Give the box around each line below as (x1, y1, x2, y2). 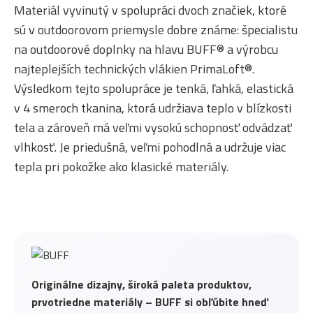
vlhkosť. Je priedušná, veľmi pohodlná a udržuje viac (14, 138, 286, 157)
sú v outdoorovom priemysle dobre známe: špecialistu (14, 20, 298, 40)
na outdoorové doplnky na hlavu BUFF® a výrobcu (14, 40, 278, 59)
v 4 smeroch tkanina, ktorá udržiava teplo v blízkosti (14, 99, 291, 118)
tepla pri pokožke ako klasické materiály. (14, 157, 228, 177)
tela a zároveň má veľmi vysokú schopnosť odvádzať (14, 118, 292, 138)
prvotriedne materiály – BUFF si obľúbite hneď (31, 293, 268, 311)
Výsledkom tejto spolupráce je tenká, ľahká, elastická (14, 79, 293, 99)
